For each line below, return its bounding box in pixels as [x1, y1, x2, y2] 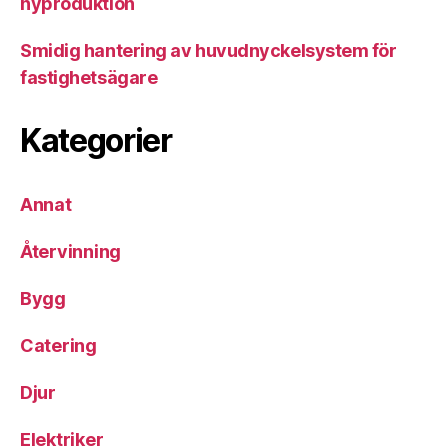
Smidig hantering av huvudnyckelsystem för [20, 40, 397, 61]
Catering [20, 335, 97, 356]
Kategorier [20, 121, 172, 160]
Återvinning [20, 241, 122, 262]
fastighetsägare [20, 67, 158, 88]
